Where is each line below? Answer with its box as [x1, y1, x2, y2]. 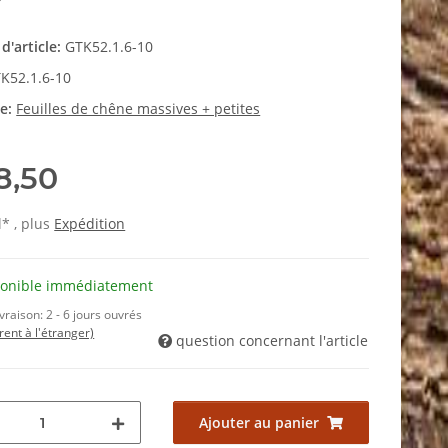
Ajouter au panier [198, 413, 319, 433]
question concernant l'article [176, 331, 368, 351]
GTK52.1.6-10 [65, 37, 154, 57]
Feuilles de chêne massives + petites [16, 99, 261, 119]
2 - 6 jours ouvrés [46, 306, 143, 324]
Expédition [54, 214, 126, 234]
